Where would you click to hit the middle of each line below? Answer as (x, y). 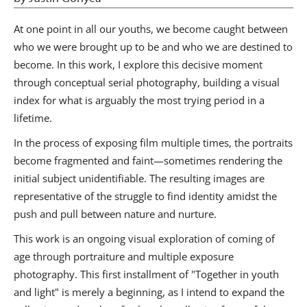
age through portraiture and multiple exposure (124, 257)
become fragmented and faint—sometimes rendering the (148, 161)
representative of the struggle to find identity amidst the (145, 196)
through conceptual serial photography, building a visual (147, 83)
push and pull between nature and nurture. (115, 214)
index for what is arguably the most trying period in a (139, 100)
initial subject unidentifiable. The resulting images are (139, 179)
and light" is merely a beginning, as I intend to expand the (149, 292)
